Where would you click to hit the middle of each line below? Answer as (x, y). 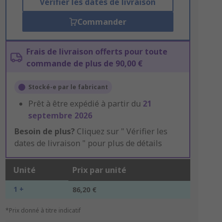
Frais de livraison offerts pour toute (97, 52)
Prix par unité (99, 170)
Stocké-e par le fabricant (68, 87)
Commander (102, 22)
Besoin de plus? (44, 131)
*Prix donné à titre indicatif (43, 210)
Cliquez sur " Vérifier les (121, 131)
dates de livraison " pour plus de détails (88, 143)
